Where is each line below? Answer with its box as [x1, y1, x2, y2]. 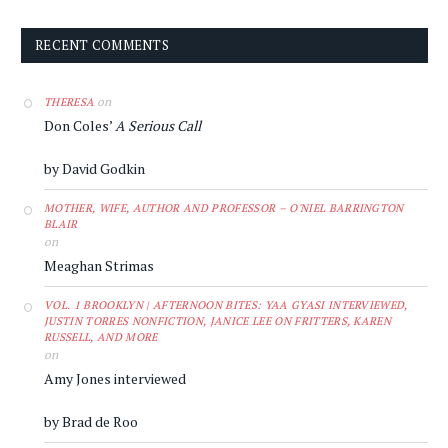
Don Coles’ [44, 115, 115, 135]
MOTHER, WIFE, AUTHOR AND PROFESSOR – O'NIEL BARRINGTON [44, 200, 404, 215]
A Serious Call [115, 115, 201, 135]
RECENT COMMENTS [35, 35, 169, 54]
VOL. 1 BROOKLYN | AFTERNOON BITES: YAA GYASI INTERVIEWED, [44, 297, 408, 312]
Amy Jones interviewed [44, 368, 186, 388]
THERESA [44, 94, 95, 109]
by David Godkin [44, 158, 145, 178]
